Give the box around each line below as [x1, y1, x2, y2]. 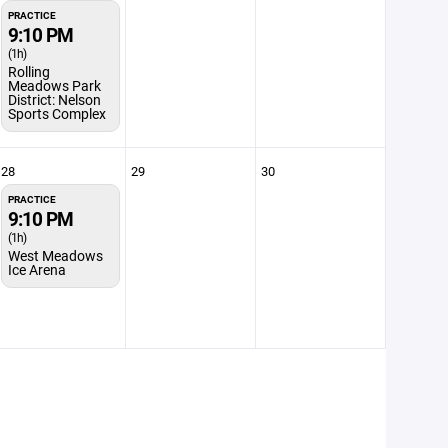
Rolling [7, 62, 50, 81]
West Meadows [7, 246, 103, 265]
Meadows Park [7, 76, 101, 95]
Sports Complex [7, 104, 106, 123]
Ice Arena [7, 260, 66, 279]
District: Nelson [7, 90, 101, 109]
